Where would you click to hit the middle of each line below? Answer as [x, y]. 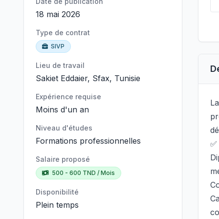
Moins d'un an [62, 109]
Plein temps [57, 205]
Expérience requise [68, 97]
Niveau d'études [64, 128]
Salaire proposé [63, 159]
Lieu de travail [60, 65]
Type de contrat [63, 33]
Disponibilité [57, 192]
